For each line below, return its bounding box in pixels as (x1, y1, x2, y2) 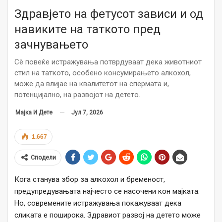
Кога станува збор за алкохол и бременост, (14, 175, 165, 184)
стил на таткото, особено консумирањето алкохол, (14, 68, 191, 77)
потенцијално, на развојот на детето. (14, 90, 140, 99)
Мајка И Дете (15, 109, 53, 116)
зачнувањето (14, 37, 88, 52)
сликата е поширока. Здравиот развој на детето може (14, 211, 201, 220)
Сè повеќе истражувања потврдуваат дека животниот (14, 57, 202, 66)
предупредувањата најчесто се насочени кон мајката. (14, 187, 200, 196)
